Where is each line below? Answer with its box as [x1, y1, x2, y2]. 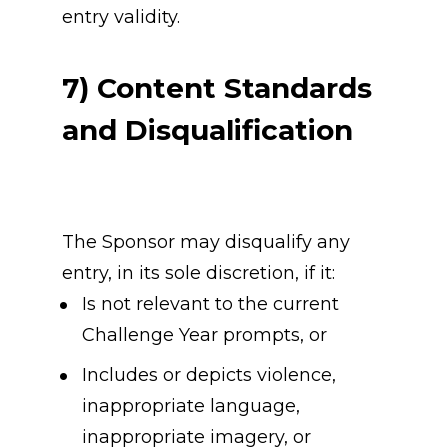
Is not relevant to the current [81, 293, 339, 315]
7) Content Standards [61, 71, 372, 106]
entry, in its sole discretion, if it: [61, 262, 335, 284]
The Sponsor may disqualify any [61, 231, 350, 253]
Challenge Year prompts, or [81, 324, 327, 346]
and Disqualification [61, 113, 353, 148]
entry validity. [61, 6, 180, 29]
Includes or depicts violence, [81, 364, 336, 386]
